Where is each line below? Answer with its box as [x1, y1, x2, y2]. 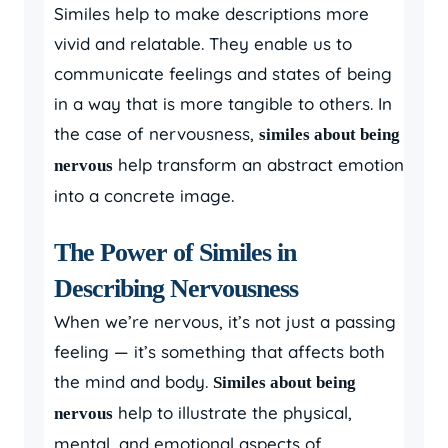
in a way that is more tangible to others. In [54, 93, 392, 114]
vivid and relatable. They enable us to [54, 33, 352, 54]
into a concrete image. [54, 185, 234, 206]
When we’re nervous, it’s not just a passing [54, 311, 396, 332]
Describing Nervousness [54, 274, 298, 303]
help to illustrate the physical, [113, 402, 352, 423]
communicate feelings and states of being [54, 63, 392, 84]
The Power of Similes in [54, 238, 296, 267]
